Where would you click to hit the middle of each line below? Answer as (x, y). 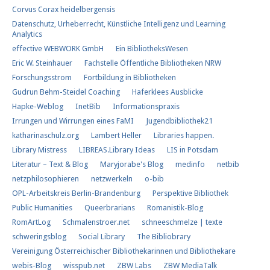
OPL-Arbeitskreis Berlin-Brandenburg (76, 193)
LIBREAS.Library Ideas (117, 150)
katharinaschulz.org (46, 135)
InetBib (88, 106)
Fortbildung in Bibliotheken (130, 77)
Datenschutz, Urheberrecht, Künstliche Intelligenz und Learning (119, 24)
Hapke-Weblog (38, 106)
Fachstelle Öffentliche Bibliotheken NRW (153, 63)
